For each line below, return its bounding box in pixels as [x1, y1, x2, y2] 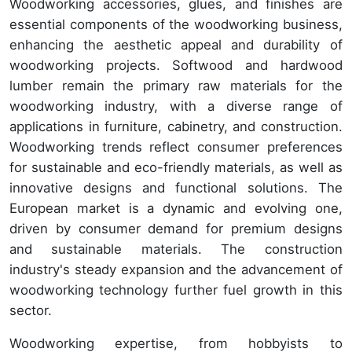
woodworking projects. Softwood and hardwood [9, 57, 343, 74]
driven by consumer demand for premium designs [9, 221, 343, 237]
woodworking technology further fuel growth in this [9, 282, 343, 299]
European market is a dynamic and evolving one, [9, 200, 343, 217]
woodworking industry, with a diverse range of [9, 98, 343, 115]
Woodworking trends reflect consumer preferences [9, 139, 343, 156]
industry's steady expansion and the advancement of [9, 262, 343, 278]
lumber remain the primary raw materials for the [9, 78, 343, 94]
